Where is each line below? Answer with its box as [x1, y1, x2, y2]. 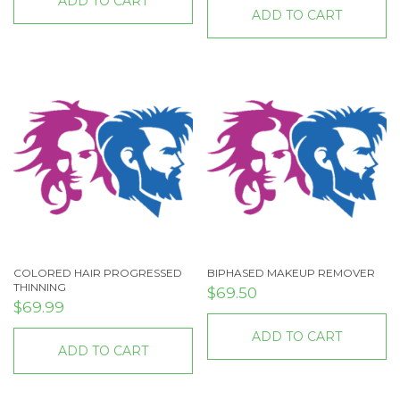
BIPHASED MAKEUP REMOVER [207, 265, 376, 279]
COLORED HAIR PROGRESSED [13, 265, 182, 279]
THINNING [13, 279, 66, 294]
